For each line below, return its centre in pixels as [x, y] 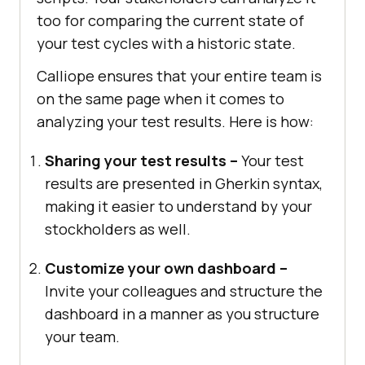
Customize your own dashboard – [166, 268]
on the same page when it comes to [161, 98]
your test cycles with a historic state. [166, 43]
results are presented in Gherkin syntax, [184, 183]
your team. [82, 336]
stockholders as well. [118, 229]
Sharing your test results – [141, 160]
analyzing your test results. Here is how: [175, 121]
